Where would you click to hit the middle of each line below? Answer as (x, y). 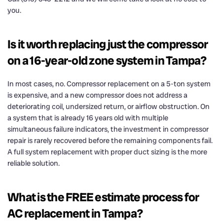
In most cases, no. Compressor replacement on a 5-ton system (109, 84)
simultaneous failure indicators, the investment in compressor (108, 129)
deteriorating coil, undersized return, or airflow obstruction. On (109, 106)
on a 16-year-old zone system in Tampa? (107, 60)
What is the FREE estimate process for (103, 197)
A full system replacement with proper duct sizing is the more (107, 152)
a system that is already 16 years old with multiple (88, 118)
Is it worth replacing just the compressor (108, 44)
